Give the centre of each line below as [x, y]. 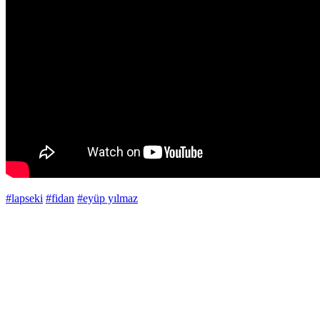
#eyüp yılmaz [107, 199]
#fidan [60, 199]
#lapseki [24, 199]
